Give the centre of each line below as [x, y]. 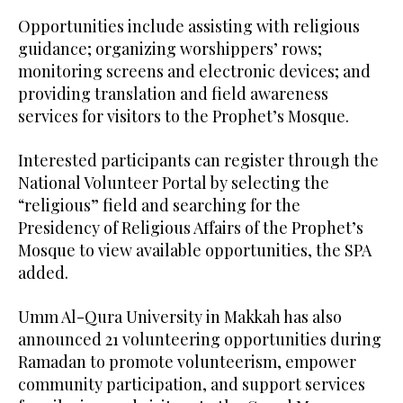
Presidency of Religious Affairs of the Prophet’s [191, 227]
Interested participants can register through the [198, 160]
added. [43, 272]
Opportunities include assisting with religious [189, 26]
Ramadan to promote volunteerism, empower [187, 361]
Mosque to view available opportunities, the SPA [195, 250]
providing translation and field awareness [173, 93]
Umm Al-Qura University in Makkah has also [180, 316]
